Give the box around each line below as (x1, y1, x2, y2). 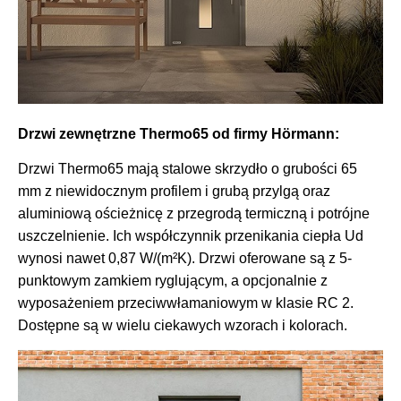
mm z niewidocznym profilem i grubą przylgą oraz (18, 183, 330, 200)
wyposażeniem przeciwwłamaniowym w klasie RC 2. (18, 295, 354, 311)
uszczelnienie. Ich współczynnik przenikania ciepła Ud (18, 228, 363, 244)
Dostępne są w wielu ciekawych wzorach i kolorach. (18, 318, 347, 334)
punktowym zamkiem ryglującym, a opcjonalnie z (18, 273, 328, 289)
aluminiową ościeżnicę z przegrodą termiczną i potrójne (18, 206, 370, 222)
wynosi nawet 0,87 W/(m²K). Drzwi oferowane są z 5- (18, 251, 352, 267)
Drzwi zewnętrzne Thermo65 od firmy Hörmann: (18, 126, 339, 142)
